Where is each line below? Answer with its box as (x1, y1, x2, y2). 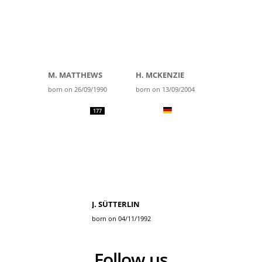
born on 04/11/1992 (92, 214, 151, 223)
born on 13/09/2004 (136, 85, 195, 94)
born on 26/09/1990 (48, 85, 107, 94)
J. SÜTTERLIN (92, 199, 140, 209)
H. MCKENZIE (136, 70, 184, 80)
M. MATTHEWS (48, 70, 102, 80)
